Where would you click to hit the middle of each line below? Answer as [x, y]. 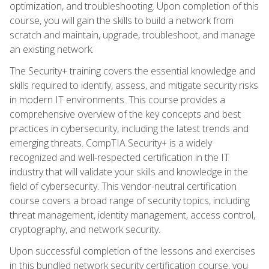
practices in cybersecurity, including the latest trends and [129, 128]
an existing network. [52, 49]
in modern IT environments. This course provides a [117, 99]
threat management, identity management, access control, [132, 215]
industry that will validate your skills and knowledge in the [129, 171]
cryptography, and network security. [85, 229]
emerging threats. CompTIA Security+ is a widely [111, 143]
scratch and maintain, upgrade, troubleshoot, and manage [132, 35]
